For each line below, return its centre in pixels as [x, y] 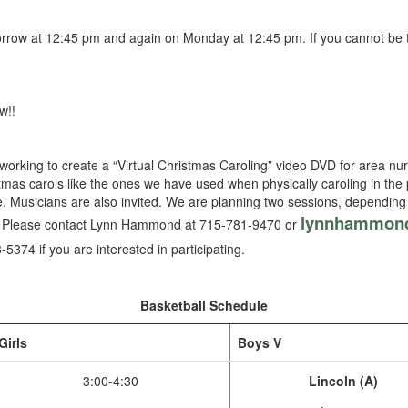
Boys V [260, 342]
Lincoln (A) [343, 381]
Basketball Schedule [204, 305]
